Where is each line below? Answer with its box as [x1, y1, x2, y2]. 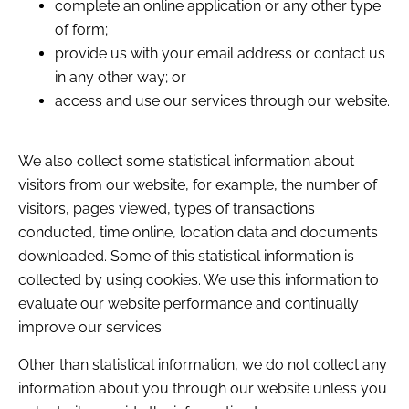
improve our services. [18, 319, 164, 337]
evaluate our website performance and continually [18, 295, 359, 313]
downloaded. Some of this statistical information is [18, 247, 354, 266]
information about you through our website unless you [18, 379, 387, 397]
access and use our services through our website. [55, 91, 390, 110]
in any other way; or [55, 68, 186, 86]
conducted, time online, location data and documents [18, 224, 378, 242]
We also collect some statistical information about [18, 152, 354, 171]
